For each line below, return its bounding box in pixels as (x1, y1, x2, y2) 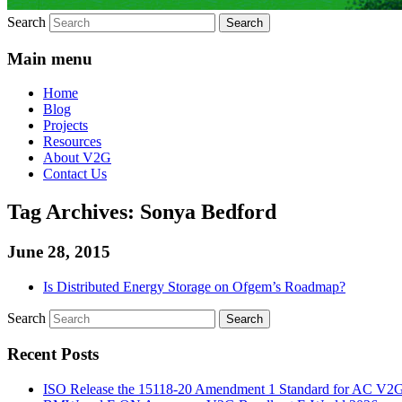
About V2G (43, 150, 111, 166)
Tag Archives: (7, 200, 140, 224)
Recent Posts (7, 345, 99, 364)
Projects (43, 118, 88, 134)
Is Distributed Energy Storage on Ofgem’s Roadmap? (43, 278, 345, 294)
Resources (43, 134, 101, 150)
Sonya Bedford (140, 200, 276, 224)
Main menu (7, 48, 92, 68)
